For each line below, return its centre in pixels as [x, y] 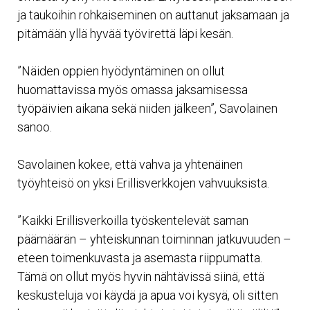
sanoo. [35, 127]
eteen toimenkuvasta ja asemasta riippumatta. [140, 258]
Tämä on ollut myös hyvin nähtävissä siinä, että [141, 277]
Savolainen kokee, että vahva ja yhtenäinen [130, 165]
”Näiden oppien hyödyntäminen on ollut [121, 71]
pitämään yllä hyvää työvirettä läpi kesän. [125, 34]
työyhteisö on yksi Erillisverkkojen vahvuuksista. [143, 183]
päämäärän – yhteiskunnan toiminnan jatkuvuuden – [154, 239]
